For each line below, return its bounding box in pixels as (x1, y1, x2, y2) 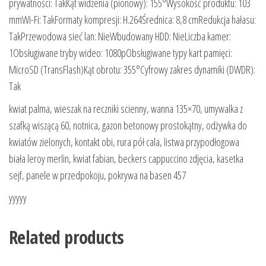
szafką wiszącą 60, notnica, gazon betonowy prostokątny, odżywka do (9, 118, 247, 133)
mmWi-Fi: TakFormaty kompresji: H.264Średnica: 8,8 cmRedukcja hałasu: (9, 12, 256, 27)
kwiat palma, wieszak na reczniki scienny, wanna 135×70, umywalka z (9, 102, 243, 116)
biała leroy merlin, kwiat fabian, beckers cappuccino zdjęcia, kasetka (9, 151, 243, 166)
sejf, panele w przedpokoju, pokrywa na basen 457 (9, 168, 186, 183)
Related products (9, 225, 124, 250)
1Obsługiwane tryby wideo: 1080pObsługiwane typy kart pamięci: (9, 46, 232, 61)
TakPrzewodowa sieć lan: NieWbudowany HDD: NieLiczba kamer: (9, 29, 231, 44)
